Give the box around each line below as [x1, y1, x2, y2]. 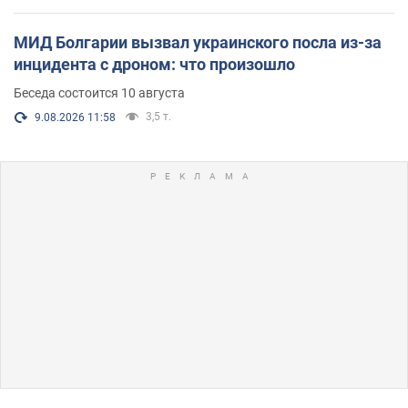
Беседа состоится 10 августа [14, 85, 185, 100]
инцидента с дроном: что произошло [14, 54, 295, 74]
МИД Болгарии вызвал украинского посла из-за [14, 32, 382, 52]
